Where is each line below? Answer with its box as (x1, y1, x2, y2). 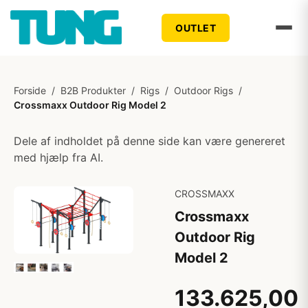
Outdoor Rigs (174, 85, 233, 96)
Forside (14, 85, 46, 96)
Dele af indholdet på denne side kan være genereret (14, 134, 285, 148)
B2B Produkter (60, 85, 126, 96)
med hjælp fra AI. (14, 151, 103, 164)
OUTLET (175, 21, 217, 34)
